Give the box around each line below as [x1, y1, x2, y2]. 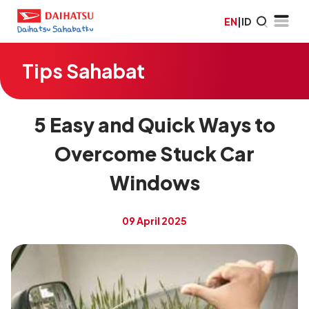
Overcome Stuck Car [54, 141, 255, 166]
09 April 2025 [122, 215, 187, 227]
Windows [109, 170, 200, 195]
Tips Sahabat [22, 59, 145, 83]
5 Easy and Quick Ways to [34, 112, 275, 137]
